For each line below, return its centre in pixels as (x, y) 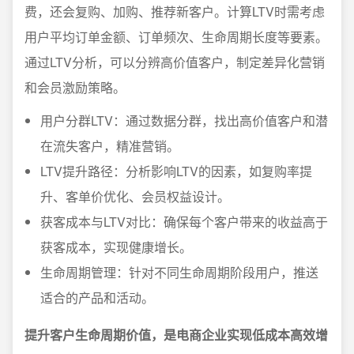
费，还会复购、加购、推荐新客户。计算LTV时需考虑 (175, 11)
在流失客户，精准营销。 (110, 146)
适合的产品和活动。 (97, 298)
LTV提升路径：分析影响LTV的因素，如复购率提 (176, 171)
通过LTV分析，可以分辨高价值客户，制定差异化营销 (175, 62)
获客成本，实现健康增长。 (116, 247)
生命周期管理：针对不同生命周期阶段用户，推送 (179, 272)
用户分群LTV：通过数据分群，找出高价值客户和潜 (184, 121)
